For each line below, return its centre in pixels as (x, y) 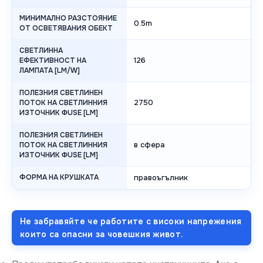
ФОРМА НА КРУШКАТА (59, 178)
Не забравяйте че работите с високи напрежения (131, 222)
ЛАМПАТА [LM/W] (50, 71)
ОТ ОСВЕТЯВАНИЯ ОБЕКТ (66, 28)
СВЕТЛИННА (41, 51)
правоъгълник (161, 178)
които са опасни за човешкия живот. (102, 235)
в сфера (149, 145)
